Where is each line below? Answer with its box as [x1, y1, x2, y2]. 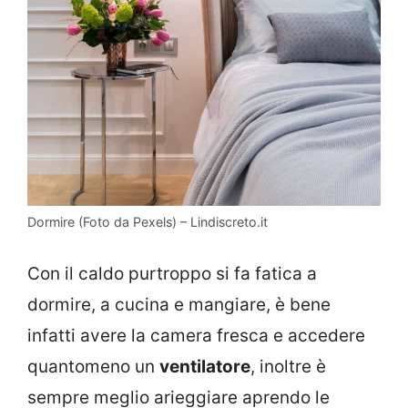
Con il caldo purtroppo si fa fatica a [27, 263, 317, 285]
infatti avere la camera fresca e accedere [27, 325, 365, 347]
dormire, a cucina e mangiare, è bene [27, 294, 331, 316]
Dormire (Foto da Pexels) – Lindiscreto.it [27, 213, 268, 229]
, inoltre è [250, 356, 326, 378]
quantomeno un [27, 356, 159, 378]
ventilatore [159, 356, 250, 378]
